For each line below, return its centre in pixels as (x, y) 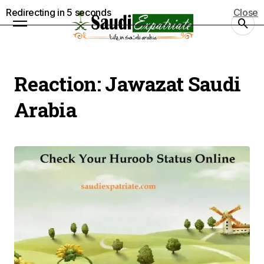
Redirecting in (37, 12)
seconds (92, 12)
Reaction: (60, 83)
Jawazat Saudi (173, 83)
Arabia (45, 109)
